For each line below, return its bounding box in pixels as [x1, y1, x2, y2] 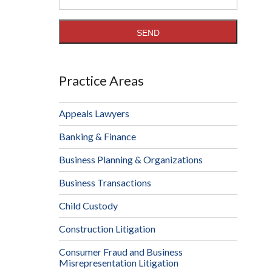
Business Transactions [58, 177, 151, 189]
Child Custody [58, 200, 118, 212]
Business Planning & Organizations [58, 154, 203, 166]
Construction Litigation [58, 223, 155, 235]
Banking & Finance [58, 131, 136, 143]
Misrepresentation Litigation [58, 257, 178, 269]
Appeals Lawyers [58, 107, 129, 120]
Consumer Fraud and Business [58, 246, 183, 258]
